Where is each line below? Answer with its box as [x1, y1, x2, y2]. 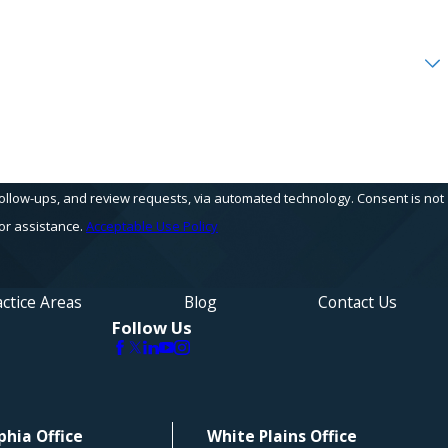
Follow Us [112, 315, 192, 339]
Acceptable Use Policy [86, 216, 218, 235]
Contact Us [318, 290, 398, 313]
